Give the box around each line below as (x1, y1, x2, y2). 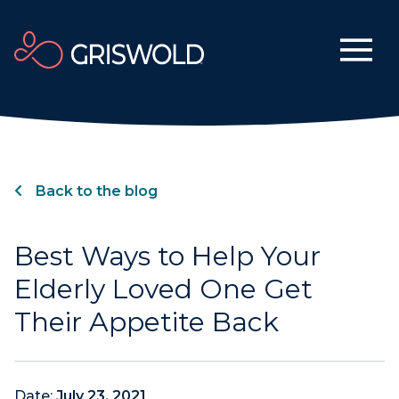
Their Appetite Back (14, 305, 279, 338)
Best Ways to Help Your (14, 240, 321, 273)
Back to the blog (32, 183, 158, 199)
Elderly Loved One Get (14, 273, 313, 305)
